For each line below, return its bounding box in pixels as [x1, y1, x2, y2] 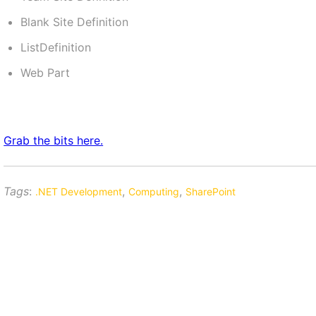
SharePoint [186, 186, 236, 197]
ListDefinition [20, 40, 92, 54]
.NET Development [35, 186, 123, 197]
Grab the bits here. [4, 133, 104, 147]
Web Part [20, 66, 71, 80]
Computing [128, 186, 180, 197]
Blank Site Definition [20, 15, 129, 29]
